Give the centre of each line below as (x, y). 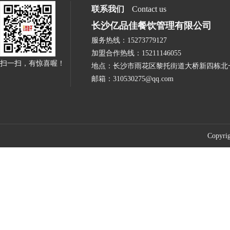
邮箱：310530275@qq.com (132, 79)
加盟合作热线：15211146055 (136, 53)
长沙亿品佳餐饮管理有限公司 (151, 26)
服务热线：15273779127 (129, 40)
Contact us (149, 9)
